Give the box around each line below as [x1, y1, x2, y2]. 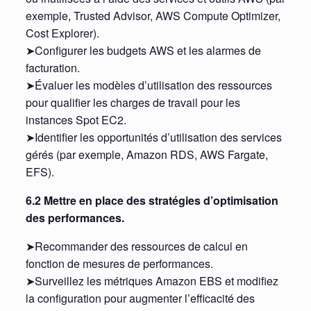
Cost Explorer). [25, 24, 99, 41]
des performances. [25, 209, 124, 226]
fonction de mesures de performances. [25, 255, 213, 271]
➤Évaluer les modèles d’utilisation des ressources [25, 76, 272, 93]
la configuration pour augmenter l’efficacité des [25, 289, 255, 306]
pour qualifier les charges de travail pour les [25, 94, 240, 110]
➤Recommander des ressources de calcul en [25, 237, 248, 254]
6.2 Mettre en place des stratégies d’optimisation [25, 192, 278, 208]
